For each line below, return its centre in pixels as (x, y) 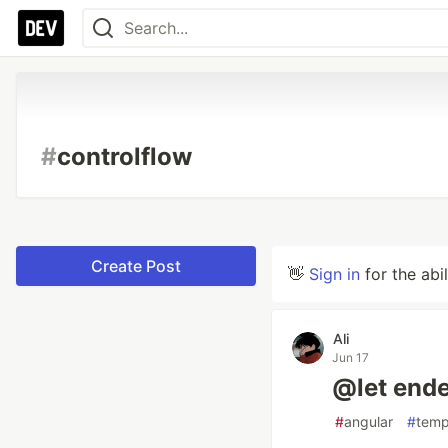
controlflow (124, 156)
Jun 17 (350, 357)
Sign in (334, 274)
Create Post (136, 266)
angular (368, 421)
